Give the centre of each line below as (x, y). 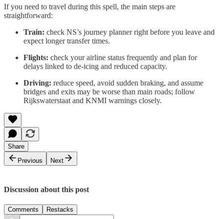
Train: (34, 32)
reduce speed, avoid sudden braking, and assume (127, 83)
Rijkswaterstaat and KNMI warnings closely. (93, 100)
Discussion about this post (46, 189)
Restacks (60, 209)
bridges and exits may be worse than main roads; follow (109, 91)
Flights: (36, 57)
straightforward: (28, 15)
